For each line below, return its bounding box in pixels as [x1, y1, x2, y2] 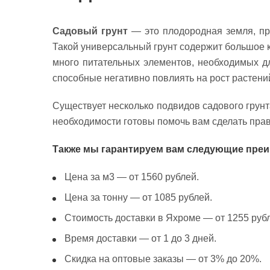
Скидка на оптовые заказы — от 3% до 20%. [64, 254, 262, 264]
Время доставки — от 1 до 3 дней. [64, 233, 216, 243]
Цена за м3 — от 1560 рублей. [64, 172, 199, 182]
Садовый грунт [52, 26, 128, 36]
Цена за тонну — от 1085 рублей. [64, 192, 212, 202]
